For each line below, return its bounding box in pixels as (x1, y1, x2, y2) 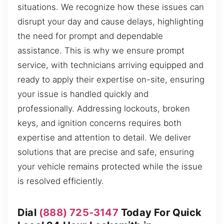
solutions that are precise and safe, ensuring (17, 146, 194, 157)
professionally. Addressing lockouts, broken (17, 103, 190, 113)
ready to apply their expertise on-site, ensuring (17, 74, 204, 84)
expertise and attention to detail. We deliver (17, 132, 191, 142)
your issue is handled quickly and (17, 88, 148, 99)
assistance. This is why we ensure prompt (17, 45, 184, 55)
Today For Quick (118, 206, 202, 218)
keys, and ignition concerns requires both (17, 117, 181, 128)
